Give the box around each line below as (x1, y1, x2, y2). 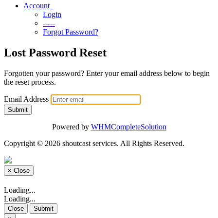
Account (23, 1, 54, 10)
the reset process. (4, 77, 56, 86)
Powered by (52, 122, 91, 131)
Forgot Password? (43, 28, 98, 36)
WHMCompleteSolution (91, 122, 166, 131)
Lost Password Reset (4, 46, 107, 59)
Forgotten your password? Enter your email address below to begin (4, 69, 210, 77)
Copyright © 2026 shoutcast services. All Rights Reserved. (4, 139, 184, 147)
